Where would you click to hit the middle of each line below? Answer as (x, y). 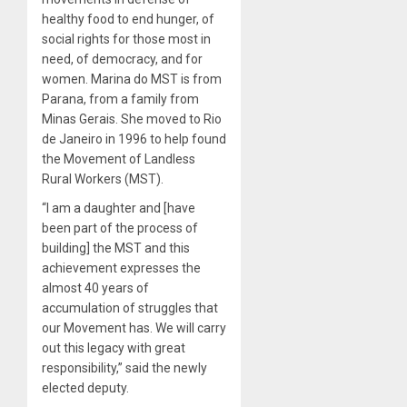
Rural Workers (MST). (103, 179)
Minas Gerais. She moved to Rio (132, 119)
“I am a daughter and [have (119, 208)
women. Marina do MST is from (132, 79)
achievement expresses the (121, 268)
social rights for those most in (126, 39)
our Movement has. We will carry (134, 328)
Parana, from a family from (120, 99)
